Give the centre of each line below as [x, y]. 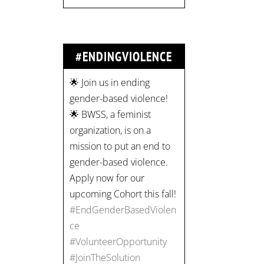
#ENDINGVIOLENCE [124, 56]
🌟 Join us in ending [110, 82]
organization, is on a [110, 130]
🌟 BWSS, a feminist [110, 114]
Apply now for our [107, 178]
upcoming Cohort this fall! [123, 194]
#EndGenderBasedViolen [123, 209]
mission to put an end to [120, 146]
